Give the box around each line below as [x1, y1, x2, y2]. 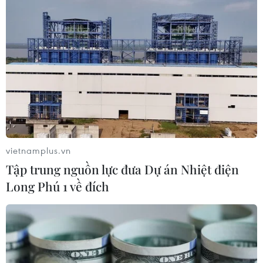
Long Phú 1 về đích [6, 178, 109, 195]
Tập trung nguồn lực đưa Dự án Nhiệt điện [6, 161, 239, 178]
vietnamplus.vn [6, 144, 71, 157]
